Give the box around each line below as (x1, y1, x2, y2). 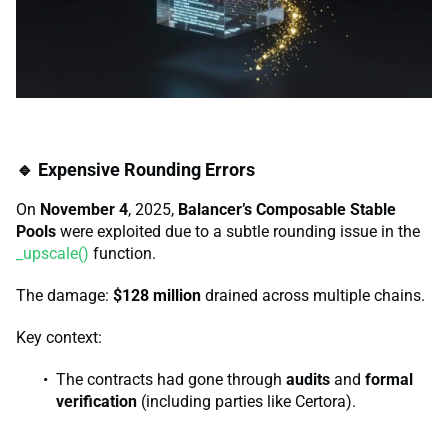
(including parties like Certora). (137, 391, 356, 411)
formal (365, 369, 413, 389)
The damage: (16, 285, 113, 305)
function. (89, 243, 156, 263)
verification (56, 391, 137, 411)
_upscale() (16, 243, 89, 263)
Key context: (16, 327, 102, 347)
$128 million (113, 285, 201, 305)
